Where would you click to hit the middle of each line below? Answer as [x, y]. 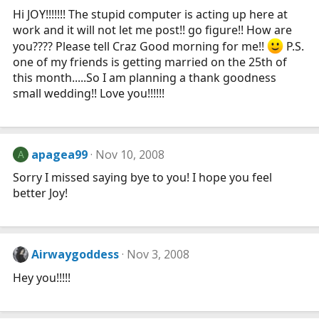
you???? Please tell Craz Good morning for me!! [140, 47]
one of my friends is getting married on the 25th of [150, 62]
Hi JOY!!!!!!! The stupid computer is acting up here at [150, 14]
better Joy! [40, 193]
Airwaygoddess [75, 255]
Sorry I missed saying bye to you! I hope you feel [142, 178]
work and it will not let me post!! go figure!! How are [152, 30]
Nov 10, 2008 [130, 155]
